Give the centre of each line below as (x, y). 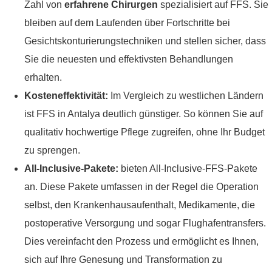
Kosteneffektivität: (66, 96)
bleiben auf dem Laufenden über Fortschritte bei (127, 23)
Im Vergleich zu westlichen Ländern (186, 96)
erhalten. (43, 78)
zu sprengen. (52, 151)
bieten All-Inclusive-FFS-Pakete (188, 169)
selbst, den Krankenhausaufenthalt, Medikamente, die (140, 205)
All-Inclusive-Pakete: (71, 169)
